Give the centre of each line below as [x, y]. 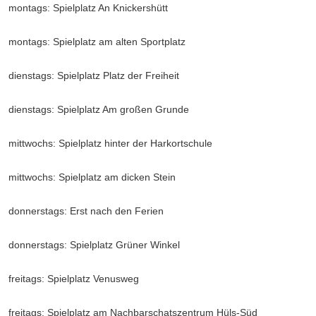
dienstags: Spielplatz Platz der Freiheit [94, 75]
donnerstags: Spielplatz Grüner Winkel [94, 245]
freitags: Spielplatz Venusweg [74, 279]
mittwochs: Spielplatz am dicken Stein [92, 177]
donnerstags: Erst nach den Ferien [86, 211]
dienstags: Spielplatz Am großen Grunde [99, 109]
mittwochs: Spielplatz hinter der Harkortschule [110, 143]
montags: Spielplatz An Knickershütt [88, 8]
